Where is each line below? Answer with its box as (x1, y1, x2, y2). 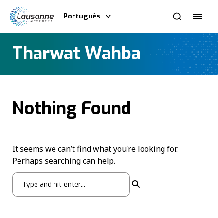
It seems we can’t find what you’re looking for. (12, 143, 178, 154)
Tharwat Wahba (12, 42, 141, 66)
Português (63, 12, 100, 21)
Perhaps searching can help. (12, 155, 115, 166)
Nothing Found (12, 97, 131, 121)
